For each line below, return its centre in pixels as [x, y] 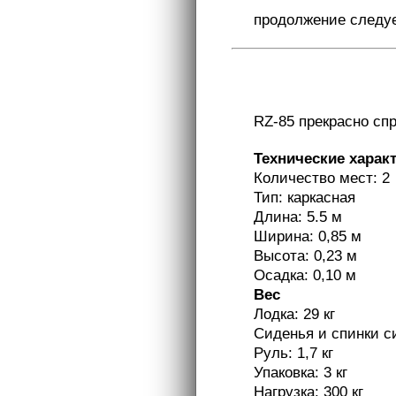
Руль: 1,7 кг [293, 353]
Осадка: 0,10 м [305, 275]
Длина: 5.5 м [298, 217]
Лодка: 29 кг [294, 314]
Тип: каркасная [305, 198]
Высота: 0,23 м [305, 256]
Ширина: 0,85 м [308, 236]
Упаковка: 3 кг [301, 373]
